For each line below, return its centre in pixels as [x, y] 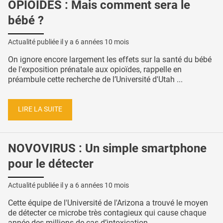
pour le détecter [51, 164]
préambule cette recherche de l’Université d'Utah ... [95, 79]
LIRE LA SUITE [40, 110]
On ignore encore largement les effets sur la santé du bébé [110, 59]
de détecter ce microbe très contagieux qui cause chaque [107, 213]
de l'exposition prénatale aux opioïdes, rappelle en [95, 69]
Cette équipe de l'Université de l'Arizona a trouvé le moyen [108, 203]
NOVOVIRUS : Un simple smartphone [107, 149]
